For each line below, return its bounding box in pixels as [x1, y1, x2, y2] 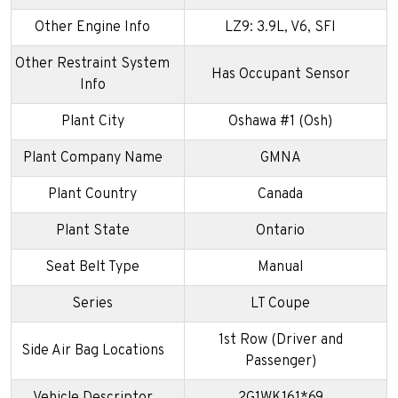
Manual [258, 258, 303, 276]
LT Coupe [251, 294, 310, 313]
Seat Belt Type [45, 258, 139, 276]
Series [72, 294, 113, 313]
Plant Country [48, 185, 137, 203]
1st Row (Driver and [218, 330, 343, 349]
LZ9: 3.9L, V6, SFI [225, 18, 336, 36]
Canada [258, 185, 303, 203]
